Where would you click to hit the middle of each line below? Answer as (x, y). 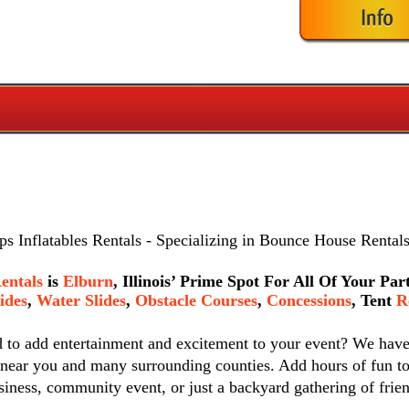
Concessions (309, 300)
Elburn (89, 281)
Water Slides (81, 300)
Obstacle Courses (196, 300)
